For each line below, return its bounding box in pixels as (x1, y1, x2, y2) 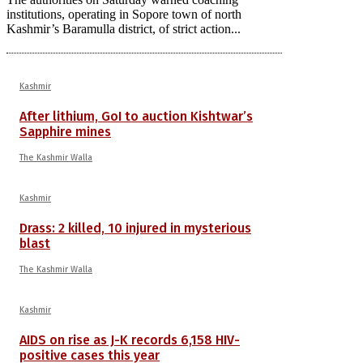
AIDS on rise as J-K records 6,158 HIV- (19, 331, 240, 348)
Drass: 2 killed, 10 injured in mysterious (19, 220, 251, 236)
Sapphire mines (19, 123, 111, 139)
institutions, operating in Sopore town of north (6, 6, 241, 21)
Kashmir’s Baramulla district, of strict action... (6, 21, 241, 36)
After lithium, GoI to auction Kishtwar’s (19, 108, 253, 124)
